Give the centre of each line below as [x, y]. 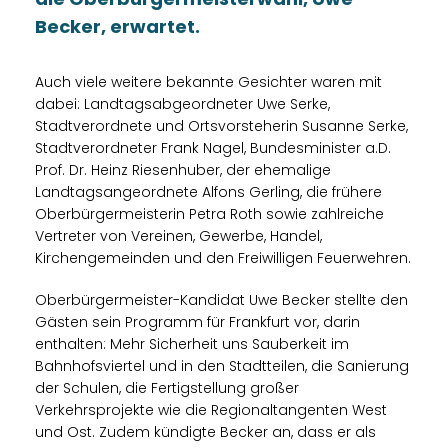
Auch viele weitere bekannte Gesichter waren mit [208, 81]
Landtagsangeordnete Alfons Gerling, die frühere [208, 191]
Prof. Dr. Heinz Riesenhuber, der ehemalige [183, 169]
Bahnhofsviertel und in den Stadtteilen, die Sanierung [222, 365]
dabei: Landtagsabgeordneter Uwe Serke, [182, 103]
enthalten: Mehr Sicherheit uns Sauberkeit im [192, 343]
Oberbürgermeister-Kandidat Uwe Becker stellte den [221, 299]
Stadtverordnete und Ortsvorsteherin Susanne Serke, [221, 125]
